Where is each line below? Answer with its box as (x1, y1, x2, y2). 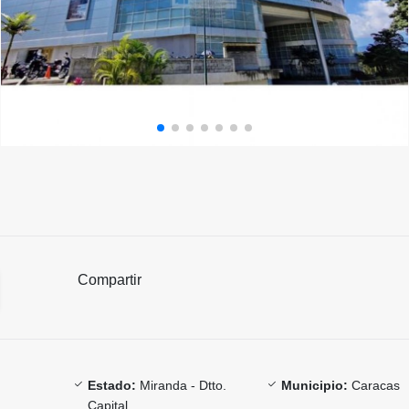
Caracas (348, 377, 401, 393)
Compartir (78, 271, 142, 288)
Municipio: (281, 377, 349, 393)
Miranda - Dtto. (135, 377, 226, 393)
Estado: (87, 377, 136, 393)
